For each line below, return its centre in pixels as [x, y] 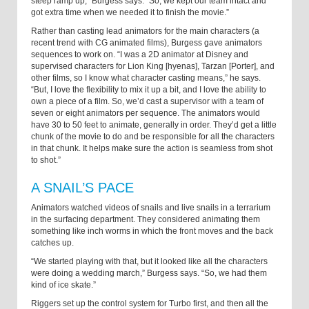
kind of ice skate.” [63, 285]
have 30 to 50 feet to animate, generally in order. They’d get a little [154, 124]
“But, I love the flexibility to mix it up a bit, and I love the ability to [149, 89]
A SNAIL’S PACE [82, 187]
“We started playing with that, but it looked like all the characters [149, 261]
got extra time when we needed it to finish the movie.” [130, 12]
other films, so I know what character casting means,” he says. [146, 78]
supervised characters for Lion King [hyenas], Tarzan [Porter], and [153, 66]
